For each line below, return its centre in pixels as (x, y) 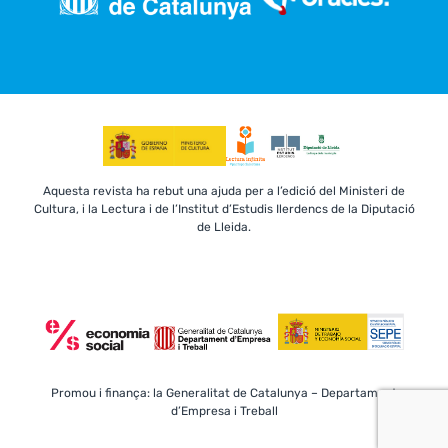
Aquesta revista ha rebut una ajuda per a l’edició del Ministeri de (224, 190)
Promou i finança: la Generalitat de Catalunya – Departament (224, 392)
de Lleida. (224, 226)
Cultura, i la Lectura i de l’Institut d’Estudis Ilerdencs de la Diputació (224, 208)
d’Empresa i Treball (224, 410)
